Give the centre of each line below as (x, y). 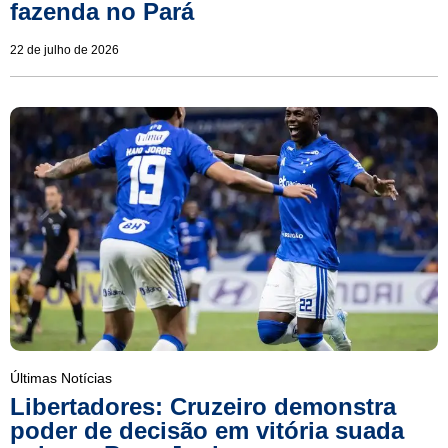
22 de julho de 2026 (64, 49)
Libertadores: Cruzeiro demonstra (203, 407)
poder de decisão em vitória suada (207, 431)
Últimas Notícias (61, 378)
